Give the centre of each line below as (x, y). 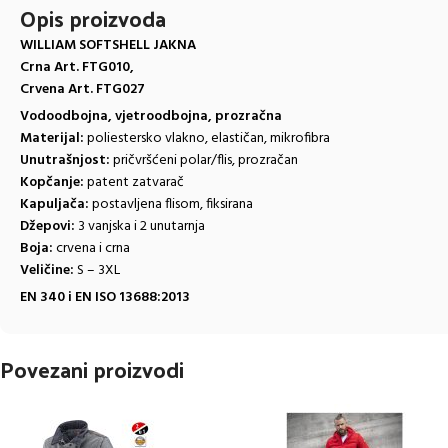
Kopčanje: (52, 182)
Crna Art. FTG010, (77, 67)
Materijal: (52, 138)
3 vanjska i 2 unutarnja (140, 226)
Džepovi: (47, 226)
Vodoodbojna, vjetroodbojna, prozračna (151, 116)
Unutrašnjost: (65, 160)
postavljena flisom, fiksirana (171, 204)
